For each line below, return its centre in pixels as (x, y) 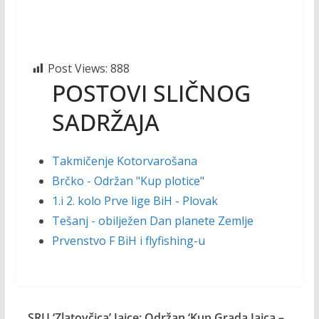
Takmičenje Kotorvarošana (124, 161)
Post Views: (77, 68)
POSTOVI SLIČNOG (151, 93)
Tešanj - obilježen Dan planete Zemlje (152, 221)
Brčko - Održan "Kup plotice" (128, 181)
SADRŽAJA (105, 122)
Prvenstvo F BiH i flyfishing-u (128, 241)
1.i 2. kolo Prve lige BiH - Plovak (135, 201)
